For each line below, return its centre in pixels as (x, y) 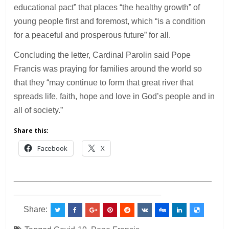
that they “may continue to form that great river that (104, 82)
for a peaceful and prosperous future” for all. (93, 35)
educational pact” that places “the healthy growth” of (107, 7)
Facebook (53, 148)
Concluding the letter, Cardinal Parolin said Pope (102, 55)
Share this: (31, 131)
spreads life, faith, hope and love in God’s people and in (114, 96)
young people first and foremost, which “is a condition (110, 21)
